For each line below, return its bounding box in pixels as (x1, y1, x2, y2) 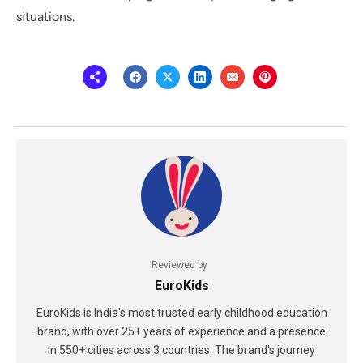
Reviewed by (152, 259, 207, 271)
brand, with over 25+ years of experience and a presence (37, 325, 326, 339)
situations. (16, 9, 75, 25)
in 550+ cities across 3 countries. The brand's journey (48, 344, 315, 357)
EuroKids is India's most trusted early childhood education (36, 306, 327, 320)
